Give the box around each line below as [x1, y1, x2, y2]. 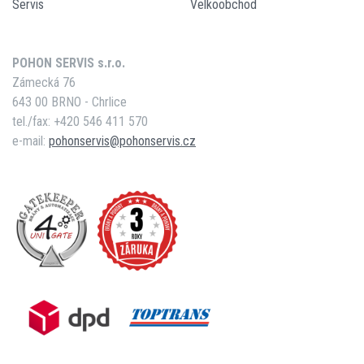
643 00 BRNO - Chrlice [12, 93, 127, 110]
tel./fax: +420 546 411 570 [12, 113, 148, 129]
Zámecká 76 [12, 74, 76, 90]
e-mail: [12, 132, 49, 149]
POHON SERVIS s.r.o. [12, 54, 125, 71]
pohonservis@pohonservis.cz [49, 132, 196, 149]
